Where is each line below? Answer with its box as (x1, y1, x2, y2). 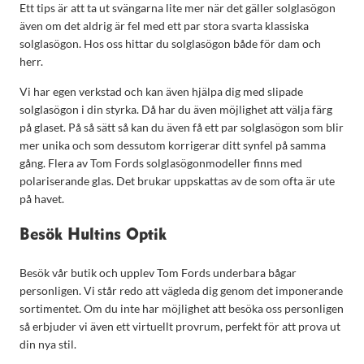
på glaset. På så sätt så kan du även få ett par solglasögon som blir (19, 119, 344, 134)
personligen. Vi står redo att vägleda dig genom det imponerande (19, 283, 343, 297)
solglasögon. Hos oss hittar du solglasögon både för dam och (19, 37, 321, 51)
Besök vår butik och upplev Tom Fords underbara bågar (19, 265, 297, 279)
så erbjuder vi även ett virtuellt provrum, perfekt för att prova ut (19, 318, 340, 333)
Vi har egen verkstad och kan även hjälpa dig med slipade (19, 84, 303, 98)
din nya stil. (19, 336, 76, 351)
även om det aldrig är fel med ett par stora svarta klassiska (19, 19, 309, 33)
